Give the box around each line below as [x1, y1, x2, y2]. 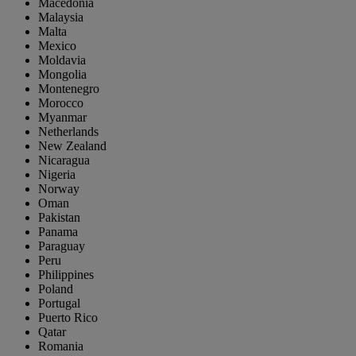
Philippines [38, 268, 94, 282]
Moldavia [38, 53, 86, 68]
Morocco [38, 96, 83, 110]
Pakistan [38, 211, 80, 225]
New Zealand [38, 139, 106, 153]
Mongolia [38, 68, 87, 82]
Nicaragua [38, 153, 90, 168]
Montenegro [38, 82, 99, 96]
